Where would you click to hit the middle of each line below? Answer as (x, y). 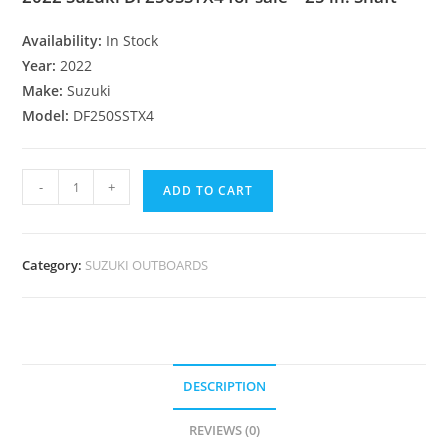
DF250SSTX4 (114, 115)
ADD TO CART (208, 190)
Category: (54, 265)
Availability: (64, 40)
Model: (48, 115)
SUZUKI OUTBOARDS (147, 265)
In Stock (132, 40)
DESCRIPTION (224, 386)
